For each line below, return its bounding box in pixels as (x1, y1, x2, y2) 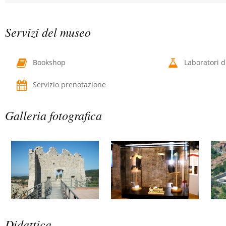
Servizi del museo (5, 24, 91, 40)
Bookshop (30, 58, 66, 67)
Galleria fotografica (5, 107, 102, 123)
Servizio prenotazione (30, 80, 106, 89)
